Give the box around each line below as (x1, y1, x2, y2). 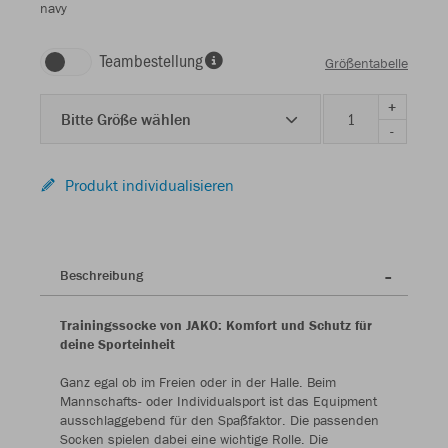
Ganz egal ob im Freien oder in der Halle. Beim (60, 373, 336, 392)
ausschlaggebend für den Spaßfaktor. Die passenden (60, 411, 379, 430)
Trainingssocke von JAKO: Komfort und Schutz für (60, 316, 372, 335)
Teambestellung (100, 48, 203, 73)
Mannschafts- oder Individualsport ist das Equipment (60, 392, 377, 411)
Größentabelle (325, 53, 408, 72)
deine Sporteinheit (60, 335, 175, 354)
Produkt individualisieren (65, 175, 234, 196)
